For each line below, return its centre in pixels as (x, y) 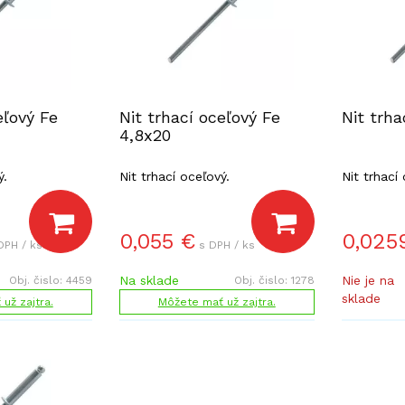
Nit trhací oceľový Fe (199, 117)
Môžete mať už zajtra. (217, 302)
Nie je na (367, 280)
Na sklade (149, 280)
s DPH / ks (226, 245)
